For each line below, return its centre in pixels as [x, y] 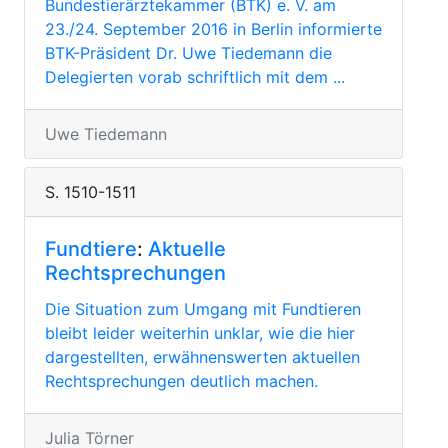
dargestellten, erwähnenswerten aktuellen [202, 357]
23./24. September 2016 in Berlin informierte [213, 29]
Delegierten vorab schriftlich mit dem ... [195, 77]
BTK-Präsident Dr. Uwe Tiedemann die [188, 53]
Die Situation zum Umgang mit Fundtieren [203, 309]
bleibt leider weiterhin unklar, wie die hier [200, 333]
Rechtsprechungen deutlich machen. [181, 381]
